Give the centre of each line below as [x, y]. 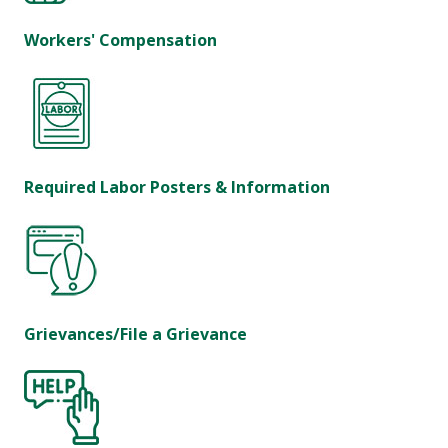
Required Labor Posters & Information [177, 187]
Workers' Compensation [120, 40]
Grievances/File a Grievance [135, 334]
